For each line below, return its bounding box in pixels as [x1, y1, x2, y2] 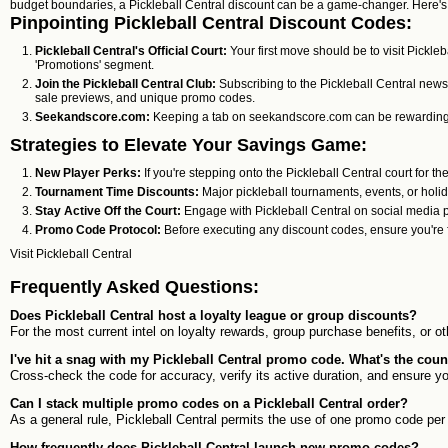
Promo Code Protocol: [35, 223, 161, 237]
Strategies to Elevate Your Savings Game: [10, 135, 367, 155]
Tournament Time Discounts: [35, 185, 199, 199]
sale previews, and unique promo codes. [35, 91, 255, 105]
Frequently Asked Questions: [10, 277, 259, 297]
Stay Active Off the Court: [35, 204, 181, 218]
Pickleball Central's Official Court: [35, 44, 227, 58]
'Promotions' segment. [35, 58, 154, 72]
